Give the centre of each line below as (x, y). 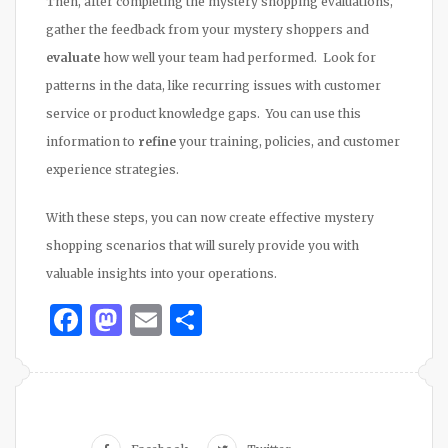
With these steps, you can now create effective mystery (210, 217)
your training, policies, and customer (288, 141)
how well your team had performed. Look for (238, 57)
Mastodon (200, 319)
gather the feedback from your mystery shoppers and (207, 29)
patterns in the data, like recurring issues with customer (213, 85)
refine (157, 141)
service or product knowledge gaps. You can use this (203, 113)
